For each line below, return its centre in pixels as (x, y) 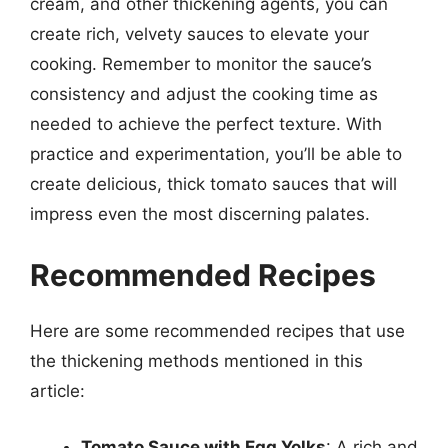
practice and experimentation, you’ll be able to (216, 153)
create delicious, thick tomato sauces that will (213, 183)
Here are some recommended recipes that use (217, 331)
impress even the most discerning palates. (200, 213)
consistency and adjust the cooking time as (204, 93)
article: (57, 391)
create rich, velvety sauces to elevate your (199, 33)
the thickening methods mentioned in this (196, 361)
